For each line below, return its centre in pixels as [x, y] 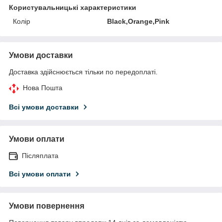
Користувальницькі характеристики [73, 7]
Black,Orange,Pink [139, 21]
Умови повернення [47, 206]
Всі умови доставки [44, 107]
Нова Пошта [43, 87]
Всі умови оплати [40, 174]
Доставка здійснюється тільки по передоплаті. [83, 72]
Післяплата [40, 155]
